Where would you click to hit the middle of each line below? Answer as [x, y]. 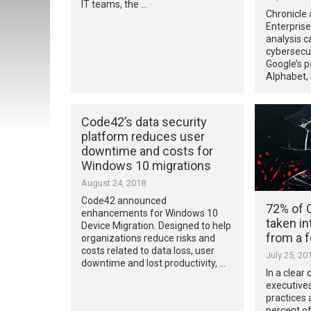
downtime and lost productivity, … [154, 263]
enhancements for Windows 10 [150, 213]
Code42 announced [124, 201]
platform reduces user [143, 137]
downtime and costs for [148, 151]
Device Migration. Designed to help [157, 226]
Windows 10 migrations [146, 166]
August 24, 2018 [114, 183]
